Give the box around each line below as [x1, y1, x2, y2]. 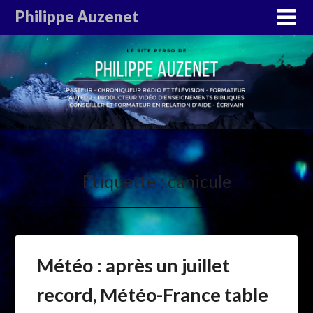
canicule [167, 170, 231, 192]
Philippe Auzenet [15, 7, 140, 26]
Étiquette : [82, 170, 168, 192]
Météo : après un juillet [36, 254, 231, 277]
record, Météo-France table [36, 283, 269, 307]
